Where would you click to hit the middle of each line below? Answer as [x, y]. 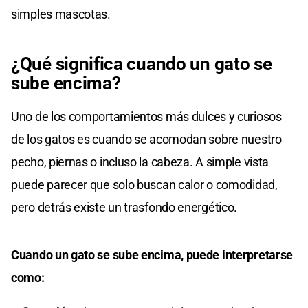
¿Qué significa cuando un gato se [142, 64]
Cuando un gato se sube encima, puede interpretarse [152, 254]
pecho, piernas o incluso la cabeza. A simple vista [140, 162]
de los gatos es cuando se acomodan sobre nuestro [146, 139]
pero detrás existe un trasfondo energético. [124, 207]
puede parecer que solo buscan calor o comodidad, [144, 184]
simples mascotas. [61, 14]
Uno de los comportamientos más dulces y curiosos [146, 116]
